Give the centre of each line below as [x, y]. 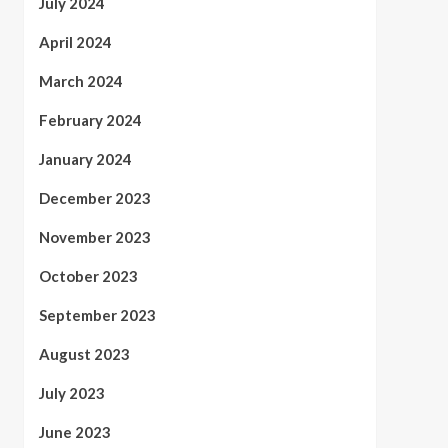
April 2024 [75, 42]
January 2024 [85, 159]
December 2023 [94, 198]
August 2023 [84, 354]
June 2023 [74, 432]
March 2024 [80, 81]
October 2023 [88, 276]
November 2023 [94, 237]
